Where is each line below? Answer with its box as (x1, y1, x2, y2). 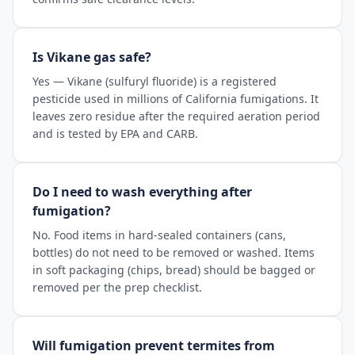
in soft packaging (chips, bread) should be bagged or (32, 262, 315, 277)
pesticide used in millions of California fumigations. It (32, 91, 319, 106)
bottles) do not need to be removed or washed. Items (32, 245, 315, 260)
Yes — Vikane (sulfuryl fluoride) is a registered (32, 74, 277, 89)
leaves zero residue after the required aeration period (32, 109, 320, 124)
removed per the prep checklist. (32, 280, 202, 295)
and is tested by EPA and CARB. (32, 126, 198, 141)
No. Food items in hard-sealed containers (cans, (32, 227, 286, 242)
